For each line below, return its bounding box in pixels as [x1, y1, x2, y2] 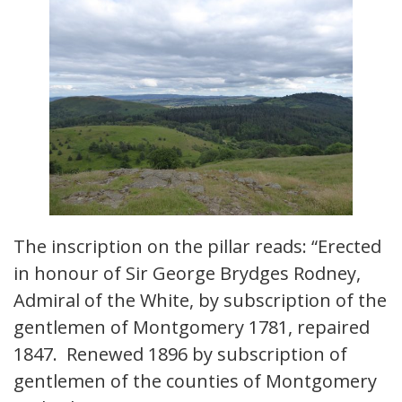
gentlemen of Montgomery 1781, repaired [13, 315, 370, 340]
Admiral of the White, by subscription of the [13, 288, 387, 313]
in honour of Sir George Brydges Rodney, [13, 261, 361, 286]
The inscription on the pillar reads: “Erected [13, 234, 381, 259]
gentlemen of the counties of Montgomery [13, 369, 377, 394]
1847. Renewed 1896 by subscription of [13, 342, 347, 367]
